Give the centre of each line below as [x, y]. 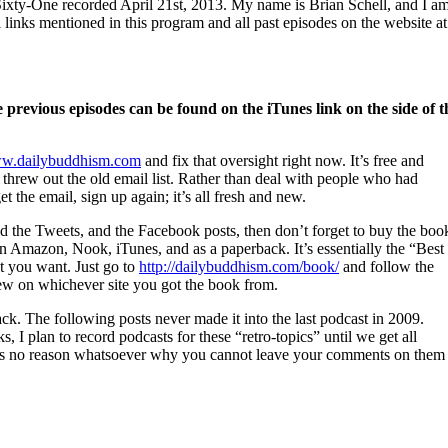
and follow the [386, 267]
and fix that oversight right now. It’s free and [282, 161]
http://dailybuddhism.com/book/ [239, 267]
